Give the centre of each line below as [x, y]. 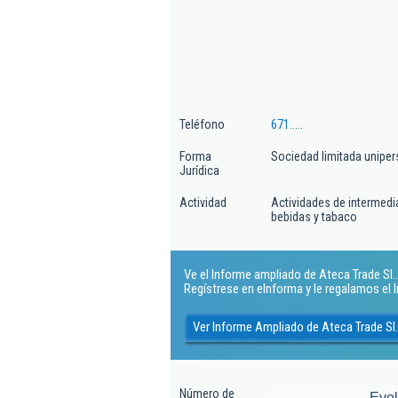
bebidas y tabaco [314, 217]
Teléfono [202, 124]
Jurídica [199, 171]
